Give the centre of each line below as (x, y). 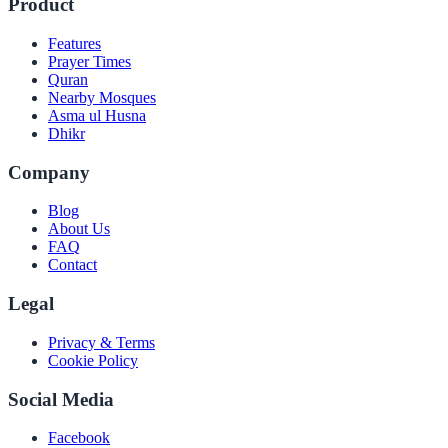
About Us (79, 229)
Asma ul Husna (97, 116)
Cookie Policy (93, 360)
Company (49, 172)
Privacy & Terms (101, 342)
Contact (72, 265)
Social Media (61, 399)
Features (74, 44)
